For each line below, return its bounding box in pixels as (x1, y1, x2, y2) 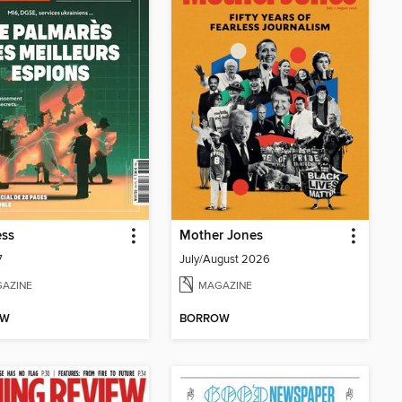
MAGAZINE (198, 278, 252, 293)
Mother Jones (179, 228, 263, 245)
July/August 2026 (179, 252, 270, 267)
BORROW (179, 310, 230, 327)
